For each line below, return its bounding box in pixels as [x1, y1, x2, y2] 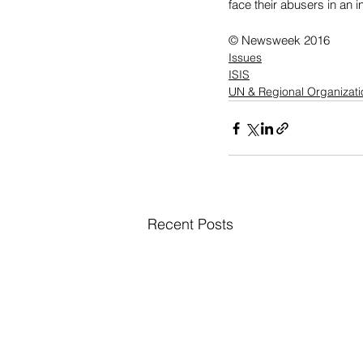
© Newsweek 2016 [228, 32, 330, 49]
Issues [228, 50, 262, 66]
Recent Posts [147, 215, 233, 234]
